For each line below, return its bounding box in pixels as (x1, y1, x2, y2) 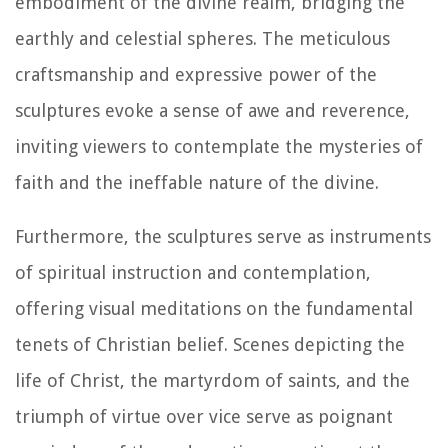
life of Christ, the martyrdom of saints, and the (15, 370, 410, 392)
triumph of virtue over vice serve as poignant (15, 406, 393, 428)
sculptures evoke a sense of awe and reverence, (15, 100, 410, 122)
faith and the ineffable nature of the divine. (15, 172, 379, 194)
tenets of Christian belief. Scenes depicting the (15, 334, 405, 356)
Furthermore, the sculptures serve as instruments (15, 226, 431, 248)
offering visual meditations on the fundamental (15, 298, 413, 320)
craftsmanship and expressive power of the (15, 64, 377, 86)
